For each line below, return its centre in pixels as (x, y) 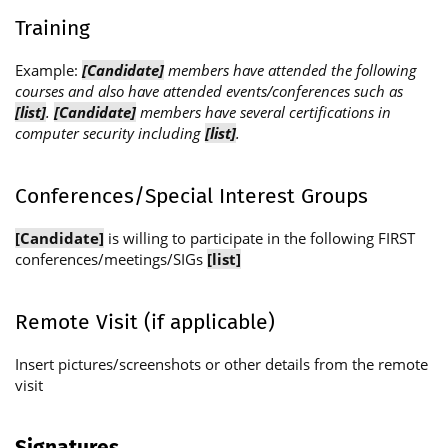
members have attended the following (290, 70)
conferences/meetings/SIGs (111, 259)
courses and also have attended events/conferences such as (209, 91)
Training (52, 27)
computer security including (110, 133)
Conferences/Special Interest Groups (191, 195)
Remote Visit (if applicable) (145, 321)
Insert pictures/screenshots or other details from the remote (221, 364)
